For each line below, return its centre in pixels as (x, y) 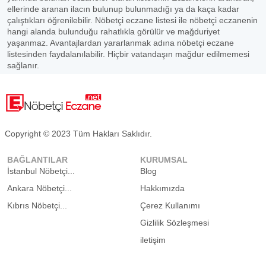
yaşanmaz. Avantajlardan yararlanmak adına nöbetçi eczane (121, 43)
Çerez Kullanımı (170, 205)
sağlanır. (23, 65)
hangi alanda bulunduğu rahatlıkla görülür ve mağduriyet (113, 31)
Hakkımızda (162, 188)
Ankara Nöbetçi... (39, 188)
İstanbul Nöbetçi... (41, 171)
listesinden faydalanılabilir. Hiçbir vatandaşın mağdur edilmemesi (128, 54)
